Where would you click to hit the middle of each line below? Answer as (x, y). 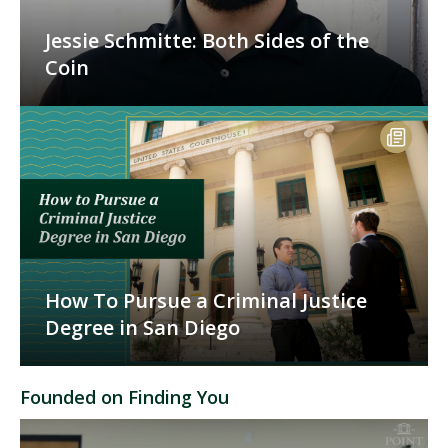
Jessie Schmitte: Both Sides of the (207, 41)
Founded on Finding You (124, 397)
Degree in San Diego (142, 328)
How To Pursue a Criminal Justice (206, 301)
